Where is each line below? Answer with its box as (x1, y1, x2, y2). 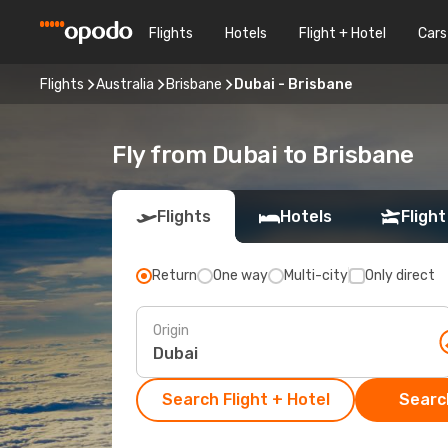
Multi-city (284, 267, 348, 284)
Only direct (365, 267, 435, 284)
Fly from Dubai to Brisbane (112, 141, 414, 169)
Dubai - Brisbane (234, 75, 352, 93)
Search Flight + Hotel (161, 390, 330, 409)
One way (213, 267, 268, 284)
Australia (96, 75, 154, 93)
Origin (153, 321, 189, 339)
